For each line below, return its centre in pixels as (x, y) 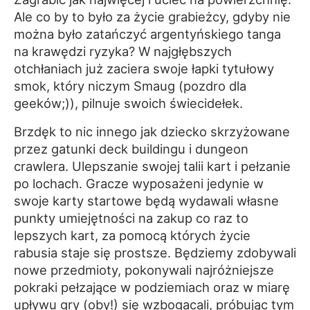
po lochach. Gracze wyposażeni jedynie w (139, 184)
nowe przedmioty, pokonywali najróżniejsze (144, 270)
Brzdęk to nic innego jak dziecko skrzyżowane (152, 132)
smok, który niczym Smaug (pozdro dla (130, 86)
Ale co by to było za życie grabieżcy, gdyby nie (152, 17)
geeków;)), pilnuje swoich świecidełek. (128, 103)
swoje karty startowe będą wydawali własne (146, 201)
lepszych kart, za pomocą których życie (132, 236)
